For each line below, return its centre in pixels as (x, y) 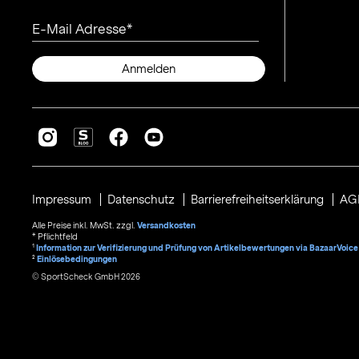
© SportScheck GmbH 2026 (86, 276)
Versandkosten (166, 225)
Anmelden (149, 69)
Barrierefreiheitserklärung (258, 199)
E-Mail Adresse (79, 29)
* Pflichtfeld (55, 236)
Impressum (63, 199)
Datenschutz (142, 199)
